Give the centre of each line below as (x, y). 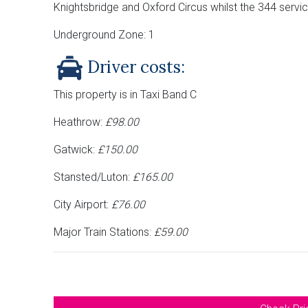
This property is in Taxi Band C (125, 94)
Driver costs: (136, 67)
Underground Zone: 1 (104, 34)
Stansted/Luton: (93, 177)
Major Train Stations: (104, 232)
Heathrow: (79, 122)
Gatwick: (76, 149)
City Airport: (82, 204)
